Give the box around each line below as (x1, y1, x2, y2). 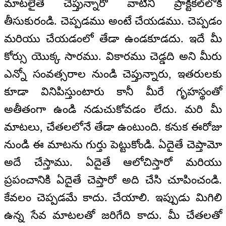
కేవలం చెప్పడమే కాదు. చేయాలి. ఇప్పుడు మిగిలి (4, 191, 222, 204)
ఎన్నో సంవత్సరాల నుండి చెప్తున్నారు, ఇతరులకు (4, 68, 222, 81)
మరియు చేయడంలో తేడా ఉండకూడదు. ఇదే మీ (4, 32, 222, 45)
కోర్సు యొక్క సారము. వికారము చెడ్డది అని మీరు (4, 50, 222, 63)
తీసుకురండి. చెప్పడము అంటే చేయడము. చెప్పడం (4, 15, 222, 28)
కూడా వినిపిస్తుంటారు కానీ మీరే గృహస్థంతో (4, 85, 222, 98)
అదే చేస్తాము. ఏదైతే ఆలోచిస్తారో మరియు (4, 156, 222, 169)
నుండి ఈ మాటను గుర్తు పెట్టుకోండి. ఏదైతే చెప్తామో (4, 138, 222, 151)
